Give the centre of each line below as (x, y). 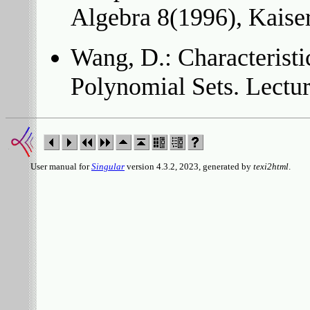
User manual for (48, 166)
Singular (108, 166)
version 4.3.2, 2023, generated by (189, 166)
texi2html (271, 166)
